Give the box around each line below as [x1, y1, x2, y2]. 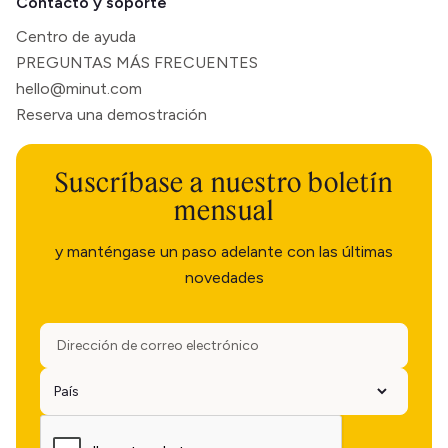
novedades [184, 267, 264, 287]
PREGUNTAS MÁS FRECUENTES [16, 52, 258, 72]
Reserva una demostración [16, 104, 207, 124]
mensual [173, 192, 275, 227]
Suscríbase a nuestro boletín [55, 164, 393, 199]
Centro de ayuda [16, 26, 136, 46]
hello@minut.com [16, 78, 142, 98]
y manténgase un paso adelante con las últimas [55, 241, 393, 261]
